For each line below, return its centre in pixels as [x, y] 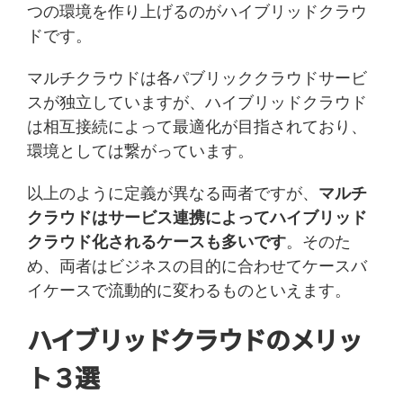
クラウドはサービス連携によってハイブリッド [197, 217]
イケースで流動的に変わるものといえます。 [189, 290]
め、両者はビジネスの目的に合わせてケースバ [197, 266]
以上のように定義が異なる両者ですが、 [173, 193]
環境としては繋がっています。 [140, 151]
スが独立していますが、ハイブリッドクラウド [197, 102]
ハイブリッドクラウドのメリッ [194, 340]
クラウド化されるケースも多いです [157, 242]
